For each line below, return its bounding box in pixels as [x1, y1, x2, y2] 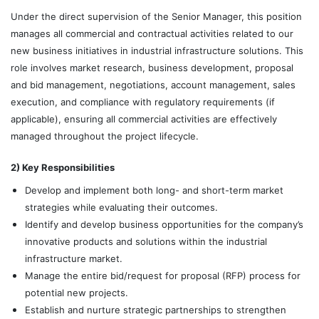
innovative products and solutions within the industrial [25, 236, 267, 247]
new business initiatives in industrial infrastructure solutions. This [11, 45, 303, 56]
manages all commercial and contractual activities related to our [11, 28, 293, 39]
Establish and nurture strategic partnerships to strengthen [25, 304, 286, 315]
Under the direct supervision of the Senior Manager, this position [11, 11, 302, 22]
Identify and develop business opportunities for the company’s [25, 219, 303, 230]
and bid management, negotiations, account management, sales [11, 79, 296, 90]
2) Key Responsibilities [11, 162, 115, 173]
